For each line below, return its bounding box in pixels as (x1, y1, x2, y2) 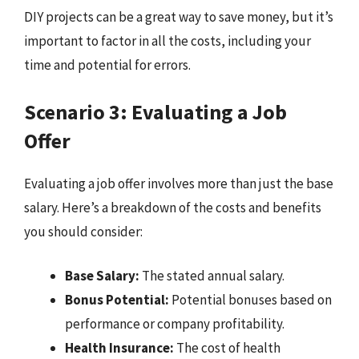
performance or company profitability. (65, 315, 284, 333)
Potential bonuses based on (169, 291, 332, 309)
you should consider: (24, 222, 143, 240)
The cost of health (174, 339, 280, 357)
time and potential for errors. (24, 56, 191, 74)
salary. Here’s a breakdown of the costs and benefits (24, 198, 321, 216)
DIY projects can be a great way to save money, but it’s (24, 8, 333, 26)
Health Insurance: (65, 339, 174, 357)
